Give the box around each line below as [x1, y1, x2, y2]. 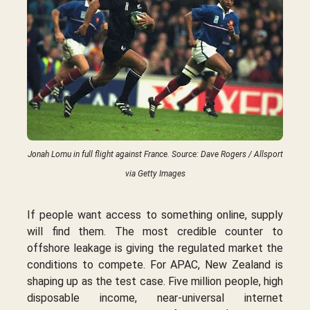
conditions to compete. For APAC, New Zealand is [27, 258, 283, 272]
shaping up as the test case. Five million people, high [27, 275, 283, 289]
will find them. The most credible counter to [27, 225, 283, 239]
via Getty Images [125, 169, 185, 179]
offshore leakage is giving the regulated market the [27, 241, 283, 255]
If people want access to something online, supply [27, 208, 283, 222]
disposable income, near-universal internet [27, 291, 283, 305]
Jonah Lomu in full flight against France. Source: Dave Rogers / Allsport [27, 149, 283, 160]
